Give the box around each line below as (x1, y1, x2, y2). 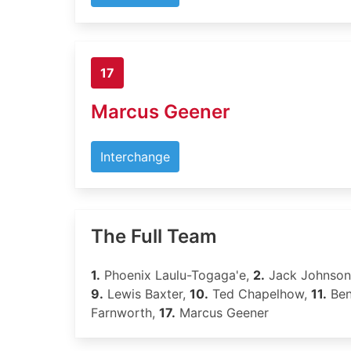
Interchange (100, 149, 170, 165)
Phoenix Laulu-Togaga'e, (100, 267, 253, 283)
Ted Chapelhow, (208, 286, 311, 302)
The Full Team (91, 225, 217, 248)
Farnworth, (91, 305, 159, 320)
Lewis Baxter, (103, 286, 190, 302)
